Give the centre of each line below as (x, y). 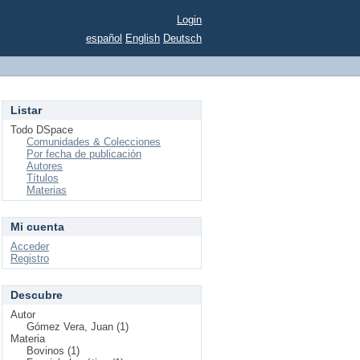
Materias (47, 190)
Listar (26, 110)
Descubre (37, 295)
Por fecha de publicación (84, 154)
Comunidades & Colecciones (94, 142)
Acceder (30, 246)
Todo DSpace (42, 130)
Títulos (43, 178)
